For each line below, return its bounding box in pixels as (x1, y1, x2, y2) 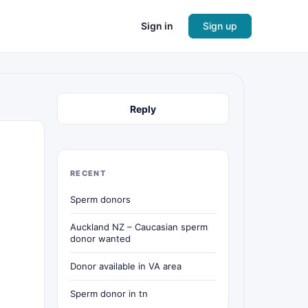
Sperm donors (70, 194, 131, 205)
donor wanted (70, 233, 131, 244)
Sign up (203, 20, 237, 32)
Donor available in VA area (70, 261, 181, 272)
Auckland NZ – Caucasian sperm (70, 221, 208, 232)
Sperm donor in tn (70, 288, 148, 299)
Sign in (141, 20, 173, 32)
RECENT (70, 168, 106, 178)
